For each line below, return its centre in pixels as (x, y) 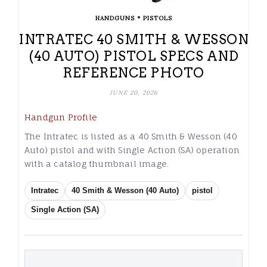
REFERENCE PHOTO (133, 73)
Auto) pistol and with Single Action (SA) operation (132, 150)
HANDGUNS (115, 18)
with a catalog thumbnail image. (97, 164)
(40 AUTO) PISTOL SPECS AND (133, 56)
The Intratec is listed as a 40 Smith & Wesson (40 (131, 136)
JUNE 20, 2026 (133, 93)
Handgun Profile (61, 117)
